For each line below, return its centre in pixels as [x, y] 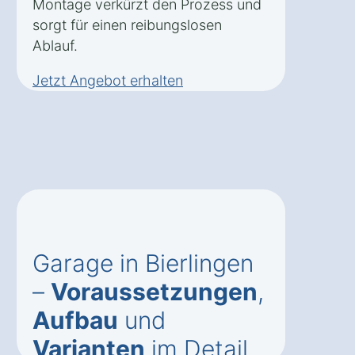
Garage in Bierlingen [143, 263]
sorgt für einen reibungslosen [127, 25]
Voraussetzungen [154, 292]
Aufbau [75, 321]
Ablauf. [55, 46]
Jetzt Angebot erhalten [108, 81]
